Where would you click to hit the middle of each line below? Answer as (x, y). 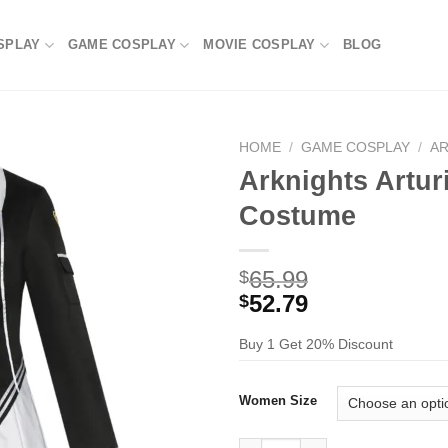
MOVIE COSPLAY (259, 44)
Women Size (278, 400)
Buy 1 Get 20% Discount (316, 343)
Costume (297, 215)
